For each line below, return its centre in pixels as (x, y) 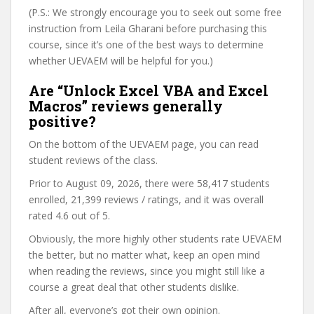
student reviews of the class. (93, 160)
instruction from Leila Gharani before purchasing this (148, 28)
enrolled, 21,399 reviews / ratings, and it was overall (146, 199)
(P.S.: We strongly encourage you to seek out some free (155, 12)
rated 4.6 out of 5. (69, 215)
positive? (62, 121)
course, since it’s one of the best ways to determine (146, 44)
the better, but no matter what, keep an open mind (144, 254)
